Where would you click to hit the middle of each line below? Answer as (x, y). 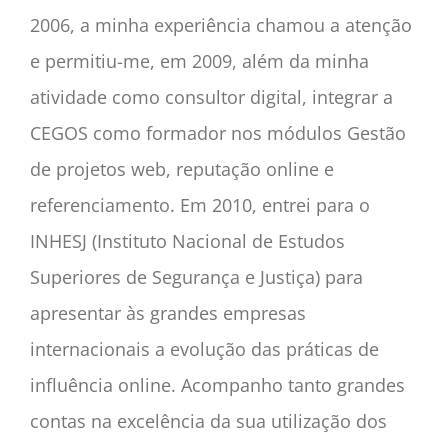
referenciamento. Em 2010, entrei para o (200, 204)
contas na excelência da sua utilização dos (208, 420)
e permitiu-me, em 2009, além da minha (199, 60)
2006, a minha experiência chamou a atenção (221, 24)
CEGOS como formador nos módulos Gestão (218, 132)
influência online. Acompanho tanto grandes (217, 384)
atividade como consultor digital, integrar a (211, 96)
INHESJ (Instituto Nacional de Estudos (187, 240)
